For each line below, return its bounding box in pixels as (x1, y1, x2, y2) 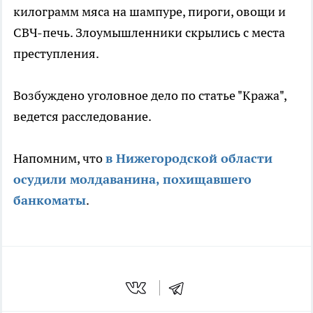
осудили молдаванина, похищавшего (13, 171, 252, 188)
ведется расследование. (13, 108, 154, 125)
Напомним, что (13, 150, 105, 167)
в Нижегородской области (105, 150, 272, 167)
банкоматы (13, 192, 86, 209)
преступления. (13, 45, 99, 62)
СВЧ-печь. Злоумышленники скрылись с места (13, 24, 285, 41)
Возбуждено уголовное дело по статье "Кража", (13, 87, 286, 104)
